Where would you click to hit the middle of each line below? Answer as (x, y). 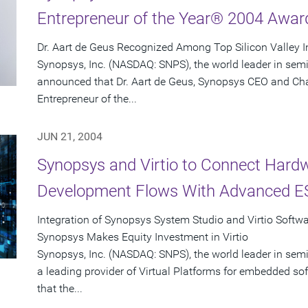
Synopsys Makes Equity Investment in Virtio (143, 237)
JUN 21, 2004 (70, 137)
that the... (60, 289)
